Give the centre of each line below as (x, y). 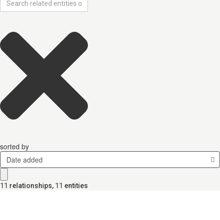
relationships (31, 186)
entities (76, 186)
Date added (24, 160)
